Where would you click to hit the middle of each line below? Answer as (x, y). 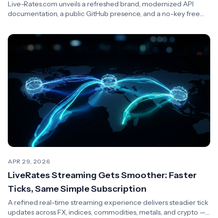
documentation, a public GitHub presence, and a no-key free (104, 13)
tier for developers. (38, 23)
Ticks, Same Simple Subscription (77, 189)
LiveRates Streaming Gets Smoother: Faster (102, 175)
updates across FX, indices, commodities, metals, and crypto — (107, 212)
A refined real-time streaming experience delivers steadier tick (108, 202)
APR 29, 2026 (29, 161)
